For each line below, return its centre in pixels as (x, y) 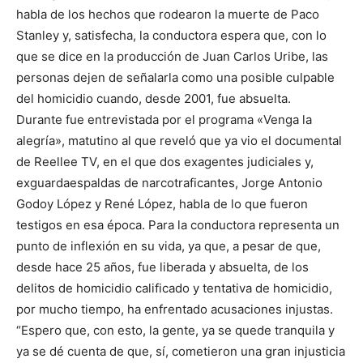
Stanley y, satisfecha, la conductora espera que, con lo (171, 36)
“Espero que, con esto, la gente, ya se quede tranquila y (175, 331)
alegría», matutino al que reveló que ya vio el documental (179, 141)
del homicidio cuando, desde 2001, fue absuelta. (154, 99)
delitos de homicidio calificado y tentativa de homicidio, (174, 288)
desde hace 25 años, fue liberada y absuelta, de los (162, 267)
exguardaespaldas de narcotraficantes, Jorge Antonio (169, 183)
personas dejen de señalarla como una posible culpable (175, 78)
